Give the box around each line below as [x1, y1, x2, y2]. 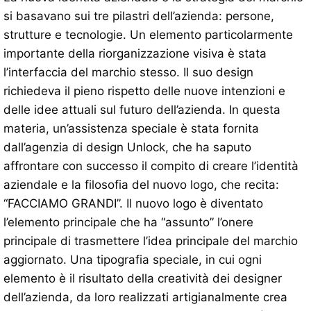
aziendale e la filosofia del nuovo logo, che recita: [3, 178, 279, 192]
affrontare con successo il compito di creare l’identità [3, 159, 299, 174]
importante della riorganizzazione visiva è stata [3, 47, 267, 61]
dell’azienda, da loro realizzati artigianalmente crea [3, 290, 287, 305]
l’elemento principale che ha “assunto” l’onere [3, 215, 253, 230]
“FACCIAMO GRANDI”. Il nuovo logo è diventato [3, 196, 263, 211]
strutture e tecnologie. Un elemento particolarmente [3, 28, 293, 42]
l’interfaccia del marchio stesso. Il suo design [3, 65, 253, 80]
